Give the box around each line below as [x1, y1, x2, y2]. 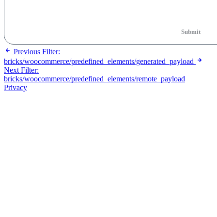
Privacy [4, 83, 27, 92]
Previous [14, 47, 40, 56]
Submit [181, 28, 201, 35]
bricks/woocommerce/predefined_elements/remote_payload [4, 74, 185, 83]
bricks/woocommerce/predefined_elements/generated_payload [4, 57, 194, 65]
